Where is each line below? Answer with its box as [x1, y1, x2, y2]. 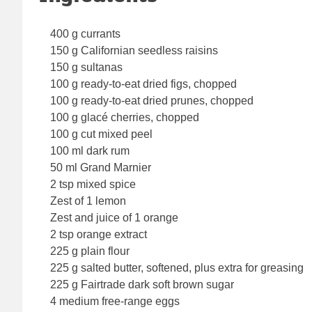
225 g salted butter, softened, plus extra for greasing [50, 262, 304, 274]
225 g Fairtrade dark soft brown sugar [50, 279, 234, 291]
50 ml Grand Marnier [50, 162, 151, 174]
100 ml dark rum [50, 145, 130, 157]
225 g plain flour [50, 245, 130, 258]
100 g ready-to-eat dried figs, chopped [50, 78, 237, 91]
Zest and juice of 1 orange [50, 212, 178, 224]
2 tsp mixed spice [50, 178, 136, 191]
